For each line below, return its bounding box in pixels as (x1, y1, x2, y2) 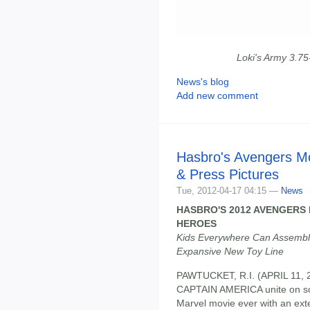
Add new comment (176, 90, 258, 102)
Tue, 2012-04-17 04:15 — (176, 185, 281, 197)
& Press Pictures (176, 167, 279, 183)
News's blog (176, 76, 229, 88)
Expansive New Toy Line (176, 246, 284, 257)
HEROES (176, 218, 217, 230)
